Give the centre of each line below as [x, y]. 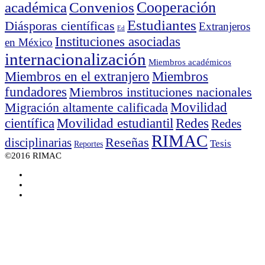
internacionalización [75, 59]
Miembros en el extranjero [77, 76]
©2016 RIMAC [33, 155]
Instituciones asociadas [118, 41]
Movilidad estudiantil [115, 123]
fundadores [36, 92]
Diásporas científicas [60, 25]
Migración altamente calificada [86, 107]
